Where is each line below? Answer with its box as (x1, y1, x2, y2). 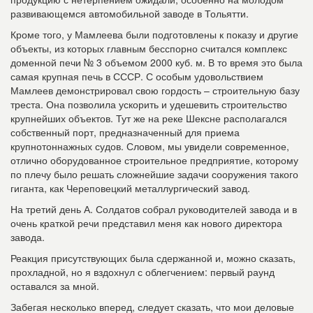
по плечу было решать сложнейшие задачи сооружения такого (10, 167, 298, 182)
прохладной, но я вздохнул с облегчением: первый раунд (10, 265, 275, 279)
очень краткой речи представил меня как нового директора (10, 216, 282, 231)
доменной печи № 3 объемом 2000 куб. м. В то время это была (10, 55, 303, 70)
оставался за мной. (10, 279, 99, 293)
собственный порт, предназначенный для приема (10, 125, 240, 140)
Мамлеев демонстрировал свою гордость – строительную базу (10, 83, 300, 98)
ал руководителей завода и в (164, 202, 297, 217)
